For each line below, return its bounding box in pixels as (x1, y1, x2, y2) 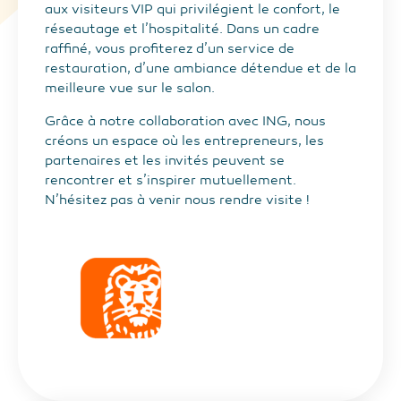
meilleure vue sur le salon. (45, 80, 215, 97)
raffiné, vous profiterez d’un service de (45, 40, 294, 57)
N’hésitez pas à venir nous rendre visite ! (45, 191, 310, 208)
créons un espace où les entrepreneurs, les (45, 132, 324, 149)
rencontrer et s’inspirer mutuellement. (45, 171, 296, 188)
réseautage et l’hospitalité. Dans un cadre (45, 21, 320, 38)
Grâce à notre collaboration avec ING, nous (45, 112, 326, 129)
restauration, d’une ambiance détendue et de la (45, 60, 356, 77)
